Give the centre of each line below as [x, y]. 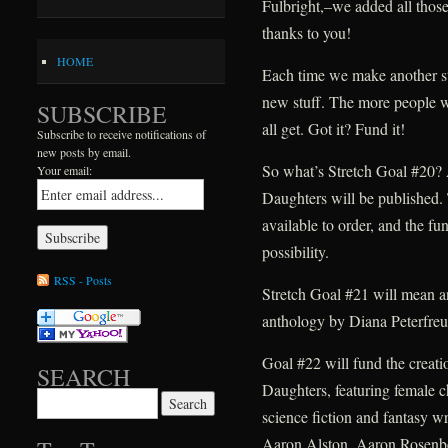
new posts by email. [84, 152]
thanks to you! [306, 33]
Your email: [65, 170]
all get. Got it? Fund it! [333, 129]
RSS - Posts [83, 279]
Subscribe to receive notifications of [122, 134]
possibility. [295, 252]
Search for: [63, 397]
